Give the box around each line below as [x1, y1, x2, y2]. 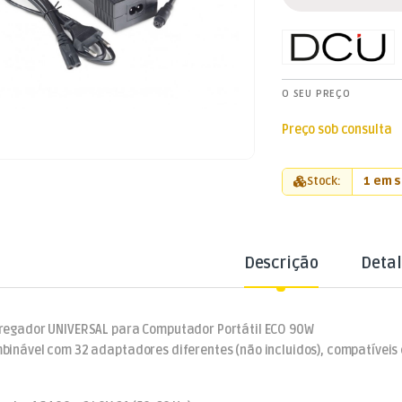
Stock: [306, 173, 342, 188]
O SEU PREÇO [282, 87, 351, 100]
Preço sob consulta [282, 121, 392, 137]
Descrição [243, 252, 319, 273]
